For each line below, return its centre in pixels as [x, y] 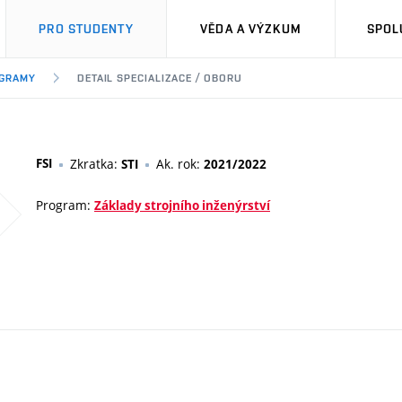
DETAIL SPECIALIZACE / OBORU [159, 78]
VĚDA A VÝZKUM [251, 29]
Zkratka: [96, 164]
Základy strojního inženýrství [182, 205]
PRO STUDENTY [86, 29]
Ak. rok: [180, 164]
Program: [65, 205]
